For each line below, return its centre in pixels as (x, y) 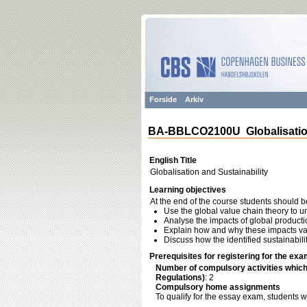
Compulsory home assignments (218, 287)
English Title (173, 160)
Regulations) (180, 278)
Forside (163, 99)
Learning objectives (188, 190)
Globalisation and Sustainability (209, 172)
